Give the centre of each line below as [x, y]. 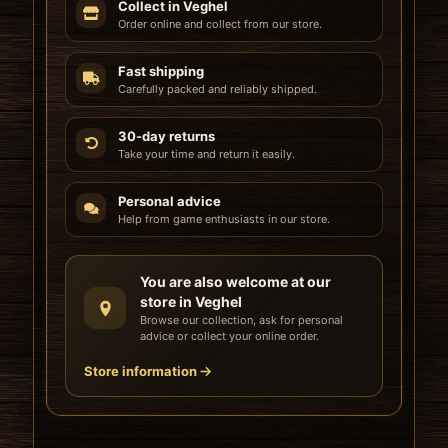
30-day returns [166, 136]
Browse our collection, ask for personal [241, 320]
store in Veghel [191, 302]
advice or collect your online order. [229, 336]
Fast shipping [161, 71]
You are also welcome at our [235, 282]
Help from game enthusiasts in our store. [224, 219]
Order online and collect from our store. [220, 24]
